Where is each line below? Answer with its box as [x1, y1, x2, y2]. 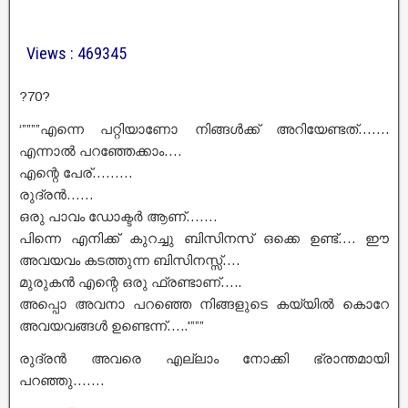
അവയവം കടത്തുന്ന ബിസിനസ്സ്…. [19, 251, 240, 268]
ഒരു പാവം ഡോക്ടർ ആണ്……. [19, 208, 217, 224]
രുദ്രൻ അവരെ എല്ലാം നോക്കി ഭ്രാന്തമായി [19, 350, 389, 366]
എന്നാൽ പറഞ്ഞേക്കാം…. [19, 142, 181, 158]
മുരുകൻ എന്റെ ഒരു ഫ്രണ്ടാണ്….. [19, 273, 241, 290]
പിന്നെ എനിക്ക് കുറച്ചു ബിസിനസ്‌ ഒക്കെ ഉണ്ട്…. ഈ [19, 229, 389, 246]
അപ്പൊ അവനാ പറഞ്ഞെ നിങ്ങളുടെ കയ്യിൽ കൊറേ [19, 295, 389, 311]
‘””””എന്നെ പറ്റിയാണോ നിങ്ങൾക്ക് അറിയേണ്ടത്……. [19, 120, 389, 137]
